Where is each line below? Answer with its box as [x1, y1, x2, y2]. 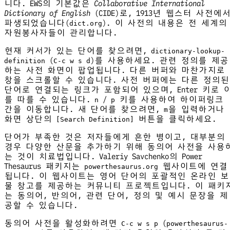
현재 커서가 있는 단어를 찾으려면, [4, 46, 151, 56]
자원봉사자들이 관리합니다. [4, 28, 117, 38]
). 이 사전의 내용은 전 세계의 [102, 18, 227, 28]
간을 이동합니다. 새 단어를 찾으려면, [4, 104, 164, 114]
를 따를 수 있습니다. [4, 94, 94, 105]
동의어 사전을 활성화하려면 [4, 218, 121, 228]
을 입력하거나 [168, 104, 224, 114]
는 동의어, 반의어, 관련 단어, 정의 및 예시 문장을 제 [4, 190, 228, 201]
